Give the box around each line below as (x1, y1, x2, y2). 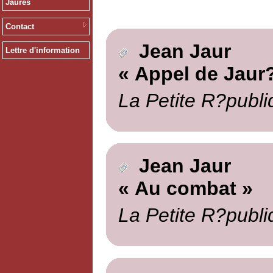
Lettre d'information (5, 46, 80, 55)
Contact (5, 21, 34, 31)
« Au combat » (118, 177, 253, 200)
